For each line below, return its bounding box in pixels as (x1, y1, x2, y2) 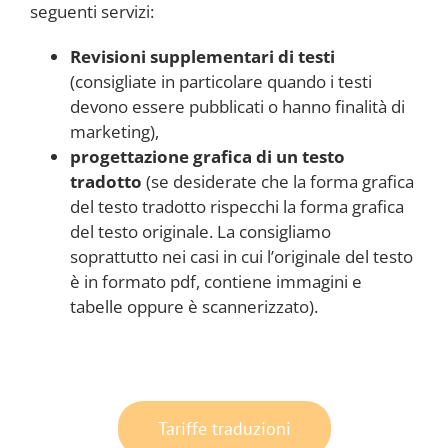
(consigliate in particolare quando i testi (70, 69, 372, 93)
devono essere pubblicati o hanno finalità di (70, 94, 405, 118)
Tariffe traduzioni (157, 416, 291, 440)
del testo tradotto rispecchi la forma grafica (70, 194, 404, 218)
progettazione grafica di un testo (70, 144, 345, 168)
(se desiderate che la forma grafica (142, 169, 414, 193)
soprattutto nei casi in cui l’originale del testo (70, 244, 413, 268)
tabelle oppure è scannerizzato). (70, 294, 318, 318)
